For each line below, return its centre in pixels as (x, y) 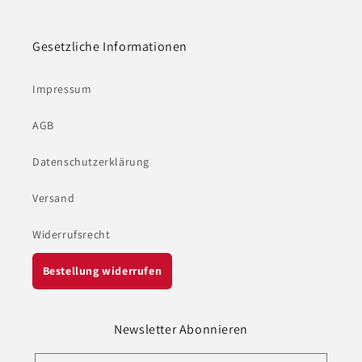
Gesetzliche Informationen (110, 47)
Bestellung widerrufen (102, 271)
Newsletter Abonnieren (181, 330)
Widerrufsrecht (72, 235)
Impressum (62, 89)
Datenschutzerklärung (91, 162)
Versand (54, 198)
